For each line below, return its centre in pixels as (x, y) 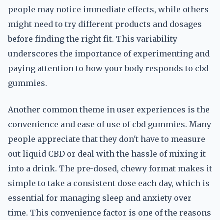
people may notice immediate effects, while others (108, 9)
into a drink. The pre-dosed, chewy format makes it (110, 168)
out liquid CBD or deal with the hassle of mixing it (107, 154)
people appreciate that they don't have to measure (107, 139)
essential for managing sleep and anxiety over (100, 198)
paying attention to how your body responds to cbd (108, 68)
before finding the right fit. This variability (93, 39)
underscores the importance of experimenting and (109, 54)
